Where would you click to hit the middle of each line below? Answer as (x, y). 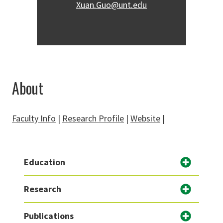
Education (45, 162)
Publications (49, 216)
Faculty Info (34, 118)
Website (145, 118)
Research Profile (93, 118)
